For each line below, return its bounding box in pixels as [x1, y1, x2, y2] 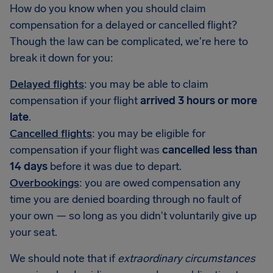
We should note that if [10, 252, 118, 265]
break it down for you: [10, 51, 113, 65]
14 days [10, 160, 48, 173]
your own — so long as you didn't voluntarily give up [10, 209, 257, 222]
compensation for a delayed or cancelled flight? [10, 18, 237, 32]
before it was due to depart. [48, 160, 182, 173]
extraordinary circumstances [118, 252, 255, 265]
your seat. [10, 225, 57, 239]
